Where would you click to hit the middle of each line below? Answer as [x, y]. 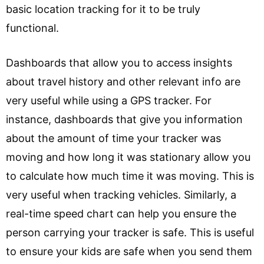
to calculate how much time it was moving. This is [130, 176]
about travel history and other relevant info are [123, 82]
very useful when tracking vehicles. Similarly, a [121, 195]
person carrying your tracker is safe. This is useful [130, 232]
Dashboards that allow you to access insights [119, 63]
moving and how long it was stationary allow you [128, 157]
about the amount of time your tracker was [113, 138]
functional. [34, 28]
